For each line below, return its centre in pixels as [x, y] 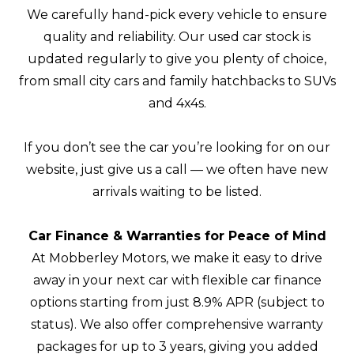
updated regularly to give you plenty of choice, [177, 59]
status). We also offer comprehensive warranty [177, 325]
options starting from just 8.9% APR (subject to [177, 303]
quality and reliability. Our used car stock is [177, 37]
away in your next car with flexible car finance [177, 281]
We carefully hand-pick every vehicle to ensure [177, 15]
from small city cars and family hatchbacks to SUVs [177, 81]
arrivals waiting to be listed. [177, 192]
